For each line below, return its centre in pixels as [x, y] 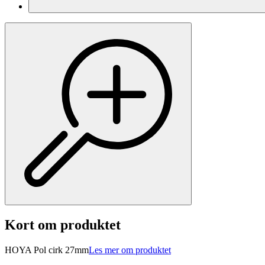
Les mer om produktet [130, 250]
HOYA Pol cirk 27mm [47, 250]
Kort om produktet [63, 225]
